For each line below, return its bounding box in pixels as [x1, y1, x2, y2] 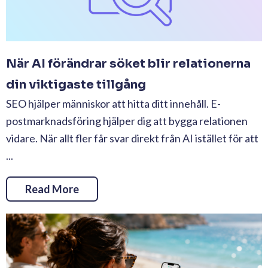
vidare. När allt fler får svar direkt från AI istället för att [6, 132, 258, 145]
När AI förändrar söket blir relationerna [6, 56, 251, 72]
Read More [25, 182, 79, 196]
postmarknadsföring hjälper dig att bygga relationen [6, 114, 248, 128]
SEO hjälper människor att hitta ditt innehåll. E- [6, 97, 221, 111]
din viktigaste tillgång [6, 77, 146, 93]
